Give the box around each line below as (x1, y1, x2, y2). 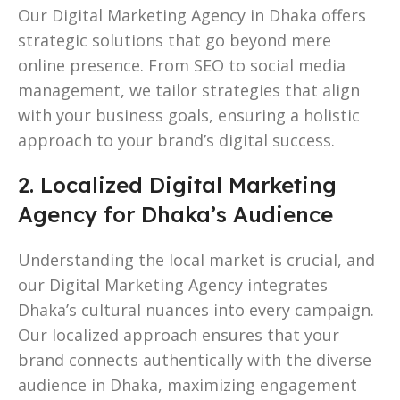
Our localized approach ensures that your (18, 323, 339, 346)
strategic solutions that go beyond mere (18, 29, 331, 51)
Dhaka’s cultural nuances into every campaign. (18, 298, 374, 321)
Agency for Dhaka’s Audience (18, 200, 333, 228)
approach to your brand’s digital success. (18, 129, 335, 151)
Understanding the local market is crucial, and (18, 248, 375, 271)
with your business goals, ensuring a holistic (18, 104, 360, 126)
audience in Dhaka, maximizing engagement (18, 373, 357, 396)
